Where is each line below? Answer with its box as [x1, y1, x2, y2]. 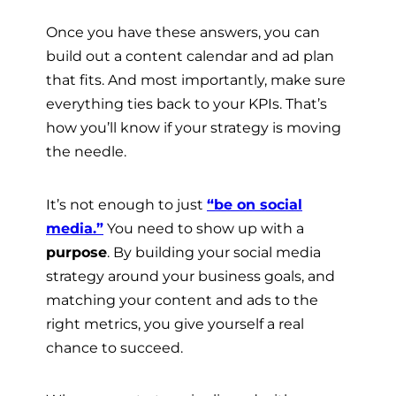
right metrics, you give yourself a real [46, 314, 304, 332]
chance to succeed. [46, 338, 183, 356]
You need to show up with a [103, 218, 304, 237]
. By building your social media [107, 242, 321, 261]
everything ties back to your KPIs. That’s [46, 95, 327, 113]
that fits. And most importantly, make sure [46, 71, 346, 89]
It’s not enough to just [46, 194, 207, 213]
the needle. [46, 142, 126, 161]
